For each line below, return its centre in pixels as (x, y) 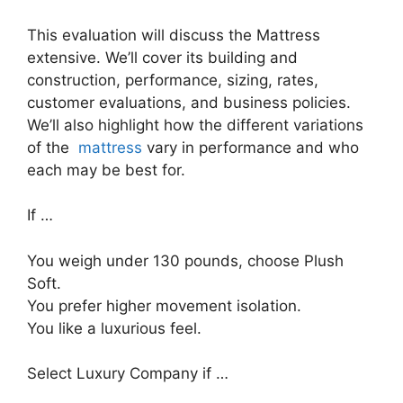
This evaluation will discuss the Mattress (174, 35)
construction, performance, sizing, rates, (173, 80)
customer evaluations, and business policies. (189, 102)
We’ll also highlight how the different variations (195, 125)
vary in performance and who (251, 147)
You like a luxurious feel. (114, 328)
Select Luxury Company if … (128, 373)
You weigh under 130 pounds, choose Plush (185, 260)
